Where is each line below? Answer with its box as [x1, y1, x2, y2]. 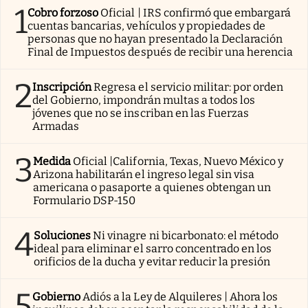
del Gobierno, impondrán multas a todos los [32, 93, 256, 107]
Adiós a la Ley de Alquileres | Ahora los [82, 289, 278, 303]
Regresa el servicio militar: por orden [93, 80, 284, 93]
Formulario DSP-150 [33, 193, 136, 207]
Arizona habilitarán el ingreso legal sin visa [33, 167, 255, 181]
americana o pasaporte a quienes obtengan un [33, 180, 272, 194]
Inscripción [32, 80, 92, 93]
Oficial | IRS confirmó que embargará [100, 5, 291, 19]
